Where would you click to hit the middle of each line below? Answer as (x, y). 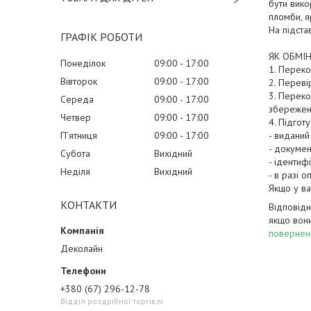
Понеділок (83, 63)
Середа (77, 99)
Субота (75, 153)
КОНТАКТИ (89, 205)
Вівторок (79, 81)
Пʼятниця (79, 135)
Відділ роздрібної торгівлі (112, 301)
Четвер (76, 117)
